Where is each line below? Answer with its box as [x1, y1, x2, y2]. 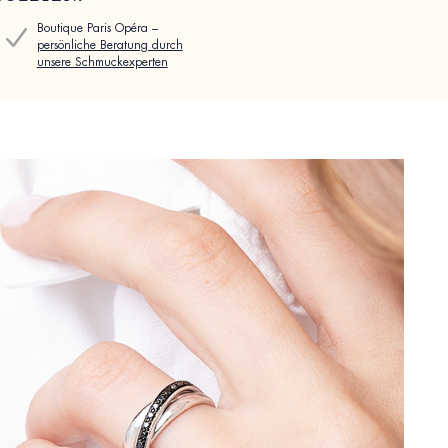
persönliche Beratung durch [36, 37, 183, 54]
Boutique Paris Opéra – [36, 20, 158, 37]
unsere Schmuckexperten [36, 54, 168, 71]
